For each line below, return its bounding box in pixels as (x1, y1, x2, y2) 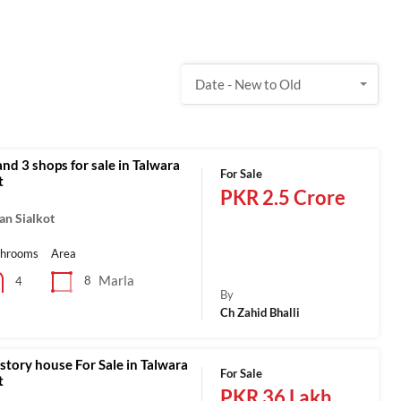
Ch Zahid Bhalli (220, 304, 301, 320)
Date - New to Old (194, 75, 301, 92)
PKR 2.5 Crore (220, 184, 346, 209)
